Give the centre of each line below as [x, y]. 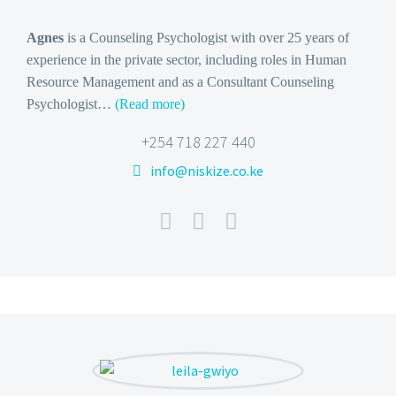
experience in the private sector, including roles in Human [187, 59]
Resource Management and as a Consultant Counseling [180, 81]
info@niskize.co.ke [207, 171]
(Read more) [150, 103]
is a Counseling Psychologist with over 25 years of [206, 37]
